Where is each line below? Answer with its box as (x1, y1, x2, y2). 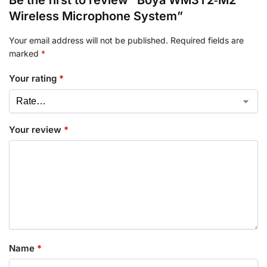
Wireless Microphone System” (9, 8, 183, 23)
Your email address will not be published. (9, 35, 168, 45)
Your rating (9, 73, 59, 85)
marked (9, 48, 41, 58)
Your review (9, 123, 64, 135)
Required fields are (170, 35, 244, 45)
